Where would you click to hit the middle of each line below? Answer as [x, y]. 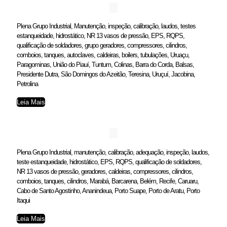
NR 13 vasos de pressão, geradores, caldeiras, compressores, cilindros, [105, 171]
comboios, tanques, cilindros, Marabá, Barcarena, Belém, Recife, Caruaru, [108, 181]
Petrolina [27, 84]
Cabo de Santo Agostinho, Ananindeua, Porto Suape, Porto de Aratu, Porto [108, 191]
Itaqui [23, 200]
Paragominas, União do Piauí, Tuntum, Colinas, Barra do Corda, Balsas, [105, 64]
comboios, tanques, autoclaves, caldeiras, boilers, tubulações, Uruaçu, [103, 55]
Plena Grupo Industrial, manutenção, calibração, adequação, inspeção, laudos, [113, 152]
